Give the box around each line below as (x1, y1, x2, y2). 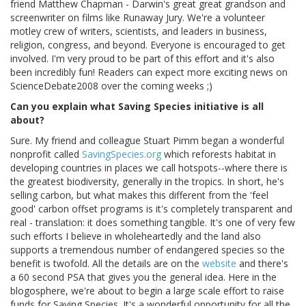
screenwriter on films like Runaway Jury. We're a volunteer (10, 10, 265, 24)
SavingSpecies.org (82, 147, 161, 161)
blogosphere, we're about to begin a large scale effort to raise (10, 283, 284, 297)
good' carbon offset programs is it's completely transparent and (10, 201, 292, 215)
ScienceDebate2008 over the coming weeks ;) (10, 79, 212, 92)
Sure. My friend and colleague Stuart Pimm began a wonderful (10, 133, 284, 147)
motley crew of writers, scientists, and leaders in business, (10, 24, 267, 38)
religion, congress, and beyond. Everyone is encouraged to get (10, 38, 286, 51)
